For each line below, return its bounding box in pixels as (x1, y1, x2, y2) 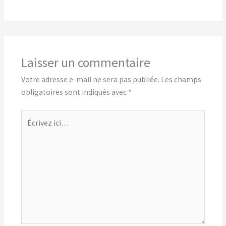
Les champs (160, 75, 201, 85)
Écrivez (20, 111, 45, 121)
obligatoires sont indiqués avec (21, 87, 128, 97)
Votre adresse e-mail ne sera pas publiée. (21, 75, 159, 85)
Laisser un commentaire (21, 54, 150, 71)
